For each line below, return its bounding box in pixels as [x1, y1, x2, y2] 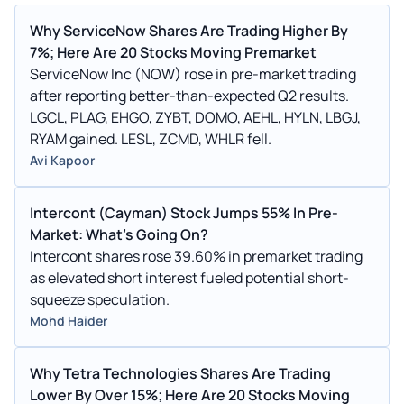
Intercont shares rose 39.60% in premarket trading [30, 245, 363, 266]
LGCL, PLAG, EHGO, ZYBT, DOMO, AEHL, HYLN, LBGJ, [30, 106, 361, 127]
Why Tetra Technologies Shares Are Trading [30, 363, 331, 383]
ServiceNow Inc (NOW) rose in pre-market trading [30, 63, 356, 84]
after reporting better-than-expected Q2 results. [30, 85, 349, 106]
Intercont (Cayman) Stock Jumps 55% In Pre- [30, 202, 338, 223]
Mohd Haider [30, 311, 107, 329]
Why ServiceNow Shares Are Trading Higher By [30, 20, 348, 41]
